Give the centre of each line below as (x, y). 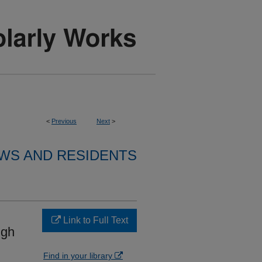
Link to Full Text (94, 220)
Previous (64, 121)
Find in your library (79, 256)
